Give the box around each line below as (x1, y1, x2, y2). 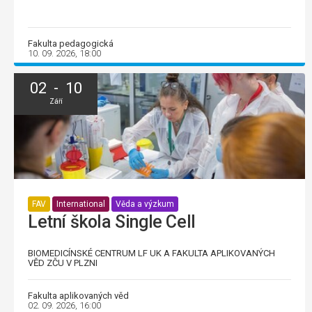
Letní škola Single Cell (28, 212, 196, 233)
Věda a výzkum (116, 198, 174, 209)
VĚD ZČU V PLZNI (28, 258, 97, 269)
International (56, 198, 105, 209)
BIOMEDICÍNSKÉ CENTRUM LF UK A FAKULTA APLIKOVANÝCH (28, 248, 275, 259)
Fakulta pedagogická (28, 38, 114, 49)
